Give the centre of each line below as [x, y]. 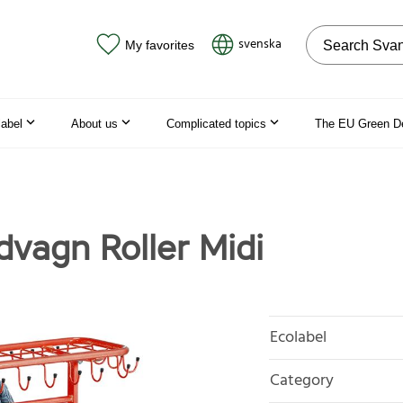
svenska [260, 45]
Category [301, 381]
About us [94, 123]
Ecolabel [298, 337]
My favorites [159, 45]
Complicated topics [216, 123]
